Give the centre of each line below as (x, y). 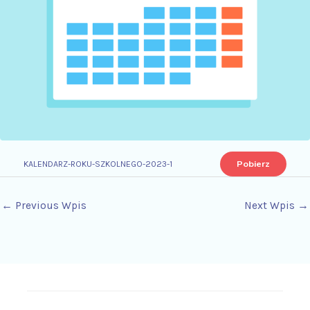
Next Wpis (271, 206)
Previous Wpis (49, 206)
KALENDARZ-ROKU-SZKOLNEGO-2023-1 (98, 164)
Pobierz (253, 164)
